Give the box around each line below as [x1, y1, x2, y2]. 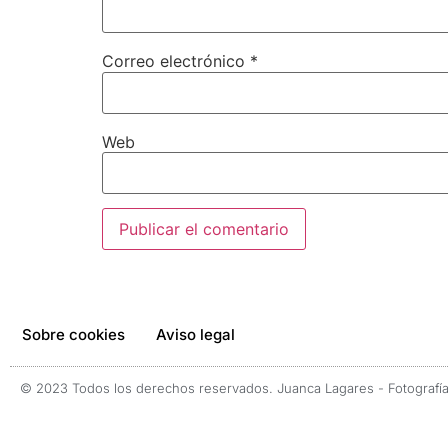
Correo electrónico [102, 51, 250, 72]
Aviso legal [156, 325, 235, 345]
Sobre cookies [22, 325, 125, 345]
